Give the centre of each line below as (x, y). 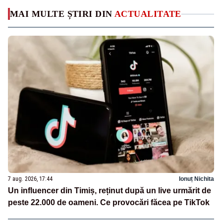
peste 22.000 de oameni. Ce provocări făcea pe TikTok (109, 202)
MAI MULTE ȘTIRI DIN (62, 14)
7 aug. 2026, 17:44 (30, 179)
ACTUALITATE (148, 14)
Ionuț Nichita (196, 179)
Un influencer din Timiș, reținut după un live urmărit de (110, 190)
